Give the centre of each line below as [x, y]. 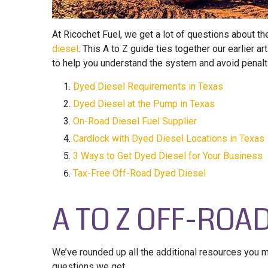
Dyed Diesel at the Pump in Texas [144, 104]
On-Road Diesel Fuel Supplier [135, 121]
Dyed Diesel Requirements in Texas [148, 86]
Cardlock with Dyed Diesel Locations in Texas [169, 138]
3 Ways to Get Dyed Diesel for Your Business [168, 156]
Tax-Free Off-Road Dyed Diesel [139, 173]
